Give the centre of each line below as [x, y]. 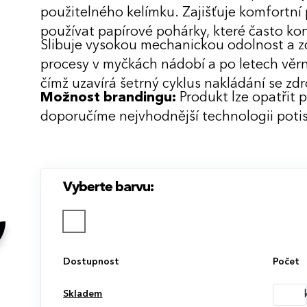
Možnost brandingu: [109, 98]
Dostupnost [91, 261]
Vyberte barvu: [109, 187]
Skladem [83, 294]
